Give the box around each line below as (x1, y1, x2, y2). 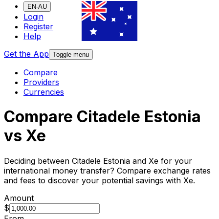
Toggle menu (53, 51, 89, 59)
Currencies (23, 87, 64, 97)
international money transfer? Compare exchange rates (4, 165, 211, 175)
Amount (4, 193, 34, 203)
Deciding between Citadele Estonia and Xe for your (4, 155, 192, 166)
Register (23, 22, 53, 32)
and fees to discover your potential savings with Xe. (4, 175, 195, 185)
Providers (23, 77, 59, 88)
